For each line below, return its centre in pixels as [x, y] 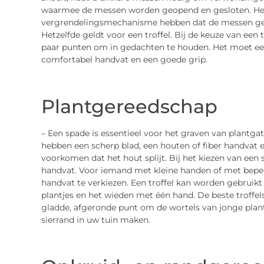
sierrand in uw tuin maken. [95, 220]
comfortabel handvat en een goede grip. [124, 60]
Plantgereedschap [129, 107]
